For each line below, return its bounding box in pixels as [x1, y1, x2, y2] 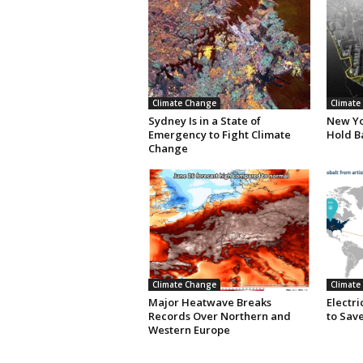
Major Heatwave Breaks [147, 294, 271, 310]
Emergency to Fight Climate [147, 126, 291, 142]
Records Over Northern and [147, 308, 291, 323]
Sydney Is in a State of [147, 113, 261, 128]
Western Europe [147, 322, 230, 337]
